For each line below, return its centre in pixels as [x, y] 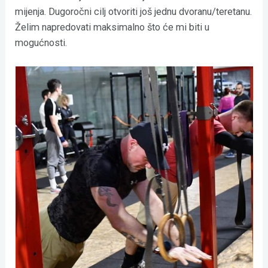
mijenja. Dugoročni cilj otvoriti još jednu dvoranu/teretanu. [134, 11]
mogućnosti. [42, 42]
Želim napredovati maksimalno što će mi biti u [112, 27]
